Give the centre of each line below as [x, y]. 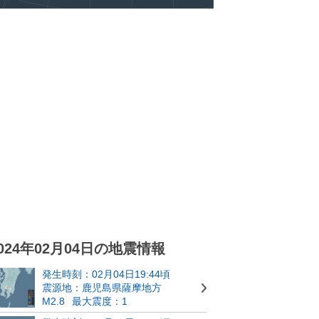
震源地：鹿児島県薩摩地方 [102, 287]
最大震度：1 [100, 301]
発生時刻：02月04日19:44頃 [106, 274]
